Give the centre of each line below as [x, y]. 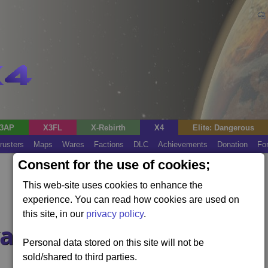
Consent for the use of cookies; [114, 165]
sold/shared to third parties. [80, 257]
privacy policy [115, 214]
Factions [109, 144]
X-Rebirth [108, 128]
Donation [232, 144]
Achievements [183, 144]
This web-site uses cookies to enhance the [113, 185]
